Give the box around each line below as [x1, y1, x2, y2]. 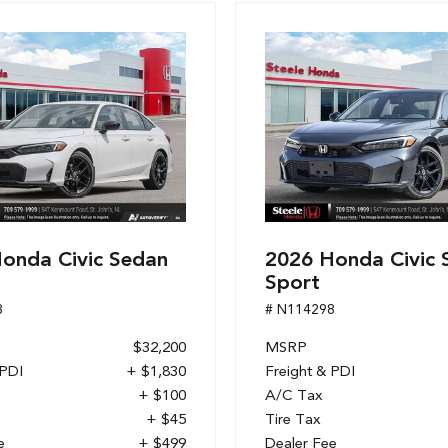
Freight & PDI [265, 362, 355, 380]
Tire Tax [265, 410, 321, 428]
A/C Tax [265, 386, 323, 404]
